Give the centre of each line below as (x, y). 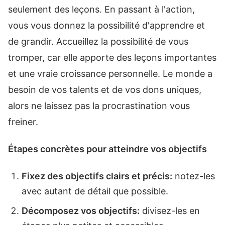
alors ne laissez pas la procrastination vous (99, 105)
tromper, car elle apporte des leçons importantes (112, 57)
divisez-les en (170, 210)
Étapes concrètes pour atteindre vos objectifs (107, 149)
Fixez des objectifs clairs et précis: (97, 176)
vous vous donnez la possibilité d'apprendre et (106, 25)
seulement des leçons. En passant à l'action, (101, 9)
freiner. (23, 122)
